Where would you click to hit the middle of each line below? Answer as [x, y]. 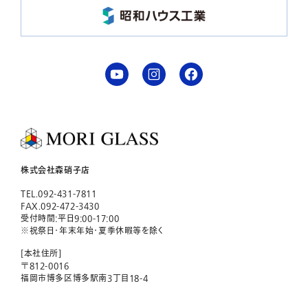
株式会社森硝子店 [55, 171]
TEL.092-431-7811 [59, 194]
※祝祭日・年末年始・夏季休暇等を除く [92, 231]
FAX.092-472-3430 [60, 207]
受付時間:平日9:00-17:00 [70, 219]
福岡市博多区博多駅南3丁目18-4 [85, 279]
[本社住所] [41, 254]
